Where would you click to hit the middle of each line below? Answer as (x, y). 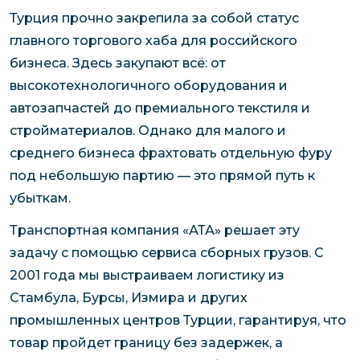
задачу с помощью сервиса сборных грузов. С (167, 253)
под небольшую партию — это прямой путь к (162, 176)
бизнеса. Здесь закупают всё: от (118, 63)
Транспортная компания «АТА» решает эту (155, 231)
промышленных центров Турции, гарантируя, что (178, 321)
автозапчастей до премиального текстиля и (160, 108)
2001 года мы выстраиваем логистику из (147, 276)
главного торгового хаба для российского (153, 41)
